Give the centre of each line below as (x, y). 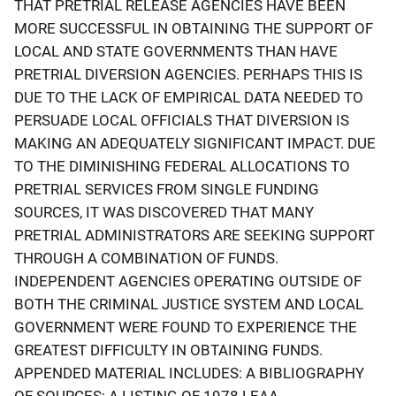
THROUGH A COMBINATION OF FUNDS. (146, 258)
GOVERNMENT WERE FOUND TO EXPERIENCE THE (186, 327)
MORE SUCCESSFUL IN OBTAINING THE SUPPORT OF (194, 28)
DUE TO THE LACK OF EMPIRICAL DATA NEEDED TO (189, 97)
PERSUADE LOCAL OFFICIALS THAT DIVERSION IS (182, 120)
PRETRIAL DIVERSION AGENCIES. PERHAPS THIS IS (188, 74)
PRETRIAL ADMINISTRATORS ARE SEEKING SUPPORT (194, 235)
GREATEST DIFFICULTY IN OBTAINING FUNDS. (168, 350)
